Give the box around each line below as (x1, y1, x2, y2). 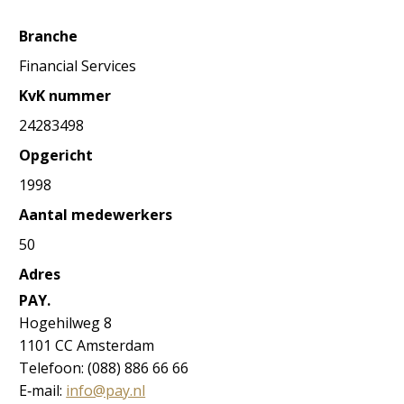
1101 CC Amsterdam (19, 335, 155, 355)
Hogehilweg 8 (19, 313, 113, 333)
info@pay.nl (66, 381, 146, 400)
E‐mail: (19, 381, 67, 400)
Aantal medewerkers (19, 205, 173, 225)
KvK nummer (19, 86, 112, 106)
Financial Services (19, 56, 137, 76)
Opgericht (19, 145, 94, 165)
